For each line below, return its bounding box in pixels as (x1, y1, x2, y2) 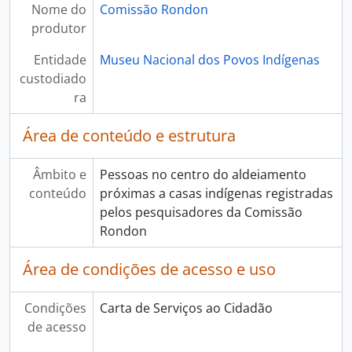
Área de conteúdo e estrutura (23, 124, 236, 146)
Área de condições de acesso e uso (23, 258, 276, 280)
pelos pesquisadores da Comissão (99, 203, 302, 221)
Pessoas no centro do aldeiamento (99, 165, 306, 183)
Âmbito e (32, 165, 86, 183)
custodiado (19, 69, 86, 87)
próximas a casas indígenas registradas (99, 184, 333, 202)
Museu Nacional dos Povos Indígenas (99, 50, 320, 68)
